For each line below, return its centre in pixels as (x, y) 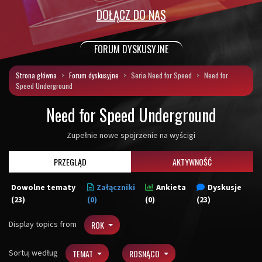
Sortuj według (34, 252)
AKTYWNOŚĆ (192, 162)
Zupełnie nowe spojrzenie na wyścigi (131, 135)
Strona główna (36, 75)
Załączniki (116, 187)
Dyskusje (225, 187)
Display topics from (44, 224)
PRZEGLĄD (70, 162)
